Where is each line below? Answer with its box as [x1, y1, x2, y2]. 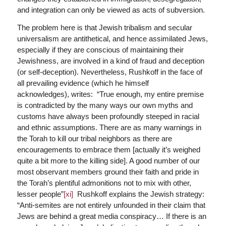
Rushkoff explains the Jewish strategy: [73, 189, 204, 198]
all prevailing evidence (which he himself [17, 78, 149, 87]
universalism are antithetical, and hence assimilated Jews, [17, 34, 208, 43]
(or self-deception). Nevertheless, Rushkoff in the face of [17, 67, 202, 76]
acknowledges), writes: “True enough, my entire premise [17, 89, 204, 98]
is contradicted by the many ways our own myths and [17, 100, 193, 109]
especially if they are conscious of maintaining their [17, 45, 184, 54]
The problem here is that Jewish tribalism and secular [17, 23, 192, 32]
